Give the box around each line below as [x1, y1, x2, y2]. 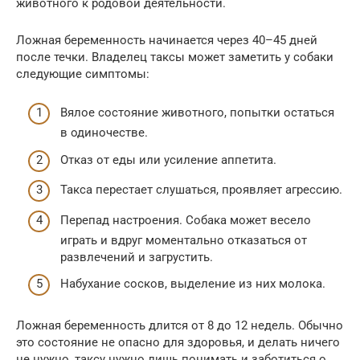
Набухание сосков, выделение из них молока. [60, 276, 325, 292]
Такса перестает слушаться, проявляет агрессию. [60, 182, 342, 198]
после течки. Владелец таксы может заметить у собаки [16, 49, 333, 64]
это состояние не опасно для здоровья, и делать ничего [16, 335, 340, 350]
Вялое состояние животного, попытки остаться [60, 105, 334, 121]
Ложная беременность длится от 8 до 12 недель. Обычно [16, 318, 343, 333]
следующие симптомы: [16, 66, 149, 81]
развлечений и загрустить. [60, 249, 213, 264]
